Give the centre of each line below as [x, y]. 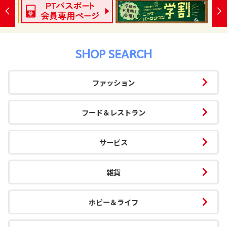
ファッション [113, 83]
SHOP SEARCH [113, 54]
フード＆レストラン [113, 112]
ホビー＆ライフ [113, 202]
